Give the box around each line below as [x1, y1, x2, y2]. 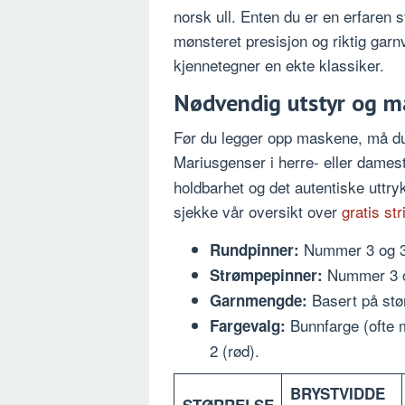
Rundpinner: [210, 239, 299, 261]
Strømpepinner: [210, 264, 323, 287]
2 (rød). [210, 339, 259, 363]
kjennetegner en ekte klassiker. [174, 53, 384, 77]
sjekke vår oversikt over [174, 200, 342, 223]
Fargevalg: [210, 315, 286, 337]
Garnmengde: [210, 289, 307, 312]
